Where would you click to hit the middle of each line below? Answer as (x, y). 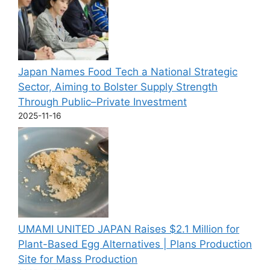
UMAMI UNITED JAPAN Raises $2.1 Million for (129, 229)
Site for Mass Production (78, 259)
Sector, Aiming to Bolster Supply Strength (118, 87)
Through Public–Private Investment (102, 102)
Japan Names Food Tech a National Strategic (128, 72)
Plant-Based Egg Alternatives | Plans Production (135, 244)
